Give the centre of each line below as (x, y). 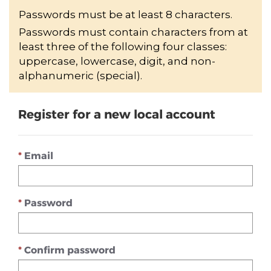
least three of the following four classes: (123, 47)
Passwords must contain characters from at (133, 32)
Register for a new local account (117, 114)
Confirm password (70, 250)
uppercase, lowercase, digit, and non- (117, 61)
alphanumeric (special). (80, 76)
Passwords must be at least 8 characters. (126, 15)
